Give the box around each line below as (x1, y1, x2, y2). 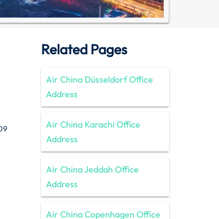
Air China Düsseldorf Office (45, 73, 153, 85)
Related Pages (41, 40, 127, 58)
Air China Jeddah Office (45, 163, 139, 175)
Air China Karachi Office (45, 118, 140, 130)
